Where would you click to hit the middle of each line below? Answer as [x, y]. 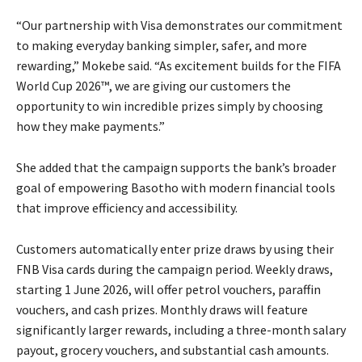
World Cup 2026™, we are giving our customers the [154, 86]
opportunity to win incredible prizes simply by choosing [170, 106]
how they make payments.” [90, 126]
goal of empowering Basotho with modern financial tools [176, 188]
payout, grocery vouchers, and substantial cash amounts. [173, 350]
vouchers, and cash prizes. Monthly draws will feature [162, 310]
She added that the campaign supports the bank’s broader [176, 168]
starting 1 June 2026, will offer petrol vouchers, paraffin [168, 290]
